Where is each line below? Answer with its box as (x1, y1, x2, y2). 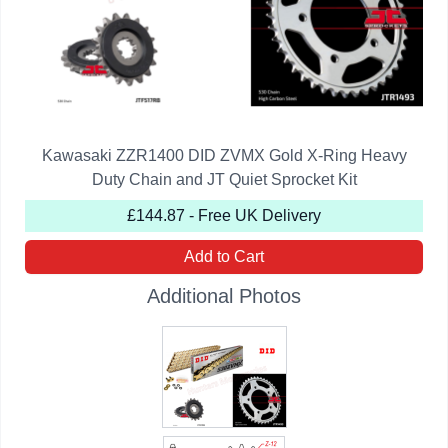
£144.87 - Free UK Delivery (127, 207, 321, 224)
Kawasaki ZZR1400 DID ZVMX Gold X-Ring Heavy (41, 147, 407, 164)
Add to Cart (184, 248, 264, 265)
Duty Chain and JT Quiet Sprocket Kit (91, 171, 357, 188)
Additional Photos (147, 285, 301, 307)
